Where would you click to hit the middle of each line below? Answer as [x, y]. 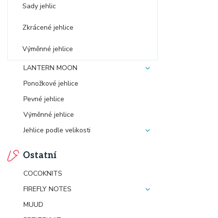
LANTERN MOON [50, 68]
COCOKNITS [43, 173]
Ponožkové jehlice [51, 83]
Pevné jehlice [44, 99]
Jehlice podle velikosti [57, 130]
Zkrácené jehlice [48, 27]
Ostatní [40, 155]
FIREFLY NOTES [47, 189]
